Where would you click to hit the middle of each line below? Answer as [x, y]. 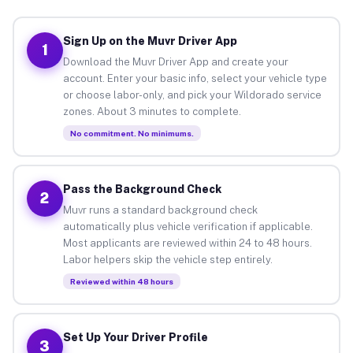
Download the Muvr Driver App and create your [175, 61]
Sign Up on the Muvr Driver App [150, 41]
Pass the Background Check [142, 189]
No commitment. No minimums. [132, 133]
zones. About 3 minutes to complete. [152, 111]
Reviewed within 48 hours [121, 281]
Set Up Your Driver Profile [135, 337]
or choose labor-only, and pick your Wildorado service [192, 95]
